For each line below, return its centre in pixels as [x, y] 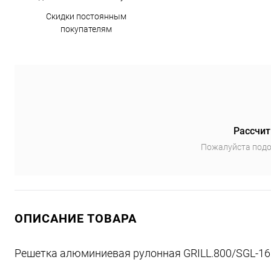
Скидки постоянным [86, 16]
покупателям [86, 29]
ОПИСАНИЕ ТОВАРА [76, 218]
